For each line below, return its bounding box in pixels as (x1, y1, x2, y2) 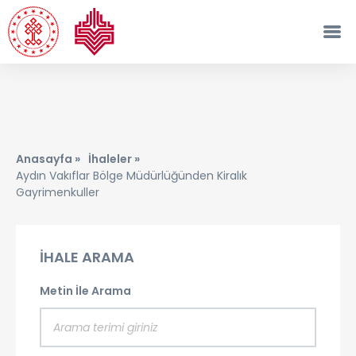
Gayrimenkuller (16, 184, 99, 200)
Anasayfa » (16, 151, 80, 167)
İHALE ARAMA (40, 247, 134, 267)
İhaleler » (88, 151, 140, 167)
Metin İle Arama (40, 283, 131, 299)
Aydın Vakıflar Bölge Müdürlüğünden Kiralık (16, 168, 247, 184)
